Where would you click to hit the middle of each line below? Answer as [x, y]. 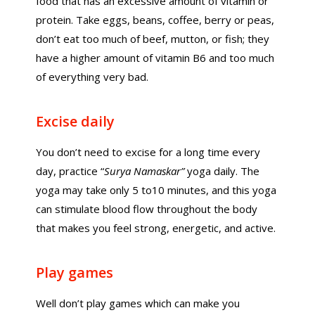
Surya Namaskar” [144, 171]
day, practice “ [70, 171]
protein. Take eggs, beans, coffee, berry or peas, [155, 20]
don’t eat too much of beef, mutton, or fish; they [153, 39]
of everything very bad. [92, 77]
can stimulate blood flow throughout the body [147, 209]
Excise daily [76, 121]
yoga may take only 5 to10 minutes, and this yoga [156, 190]
